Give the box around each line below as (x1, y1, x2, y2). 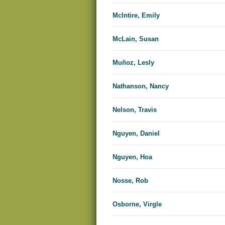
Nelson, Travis (113, 106, 157, 114)
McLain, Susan (113, 35, 159, 43)
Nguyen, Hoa (113, 153, 152, 161)
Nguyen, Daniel (113, 130, 160, 138)
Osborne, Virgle (113, 200, 162, 208)
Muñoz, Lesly (113, 59, 154, 67)
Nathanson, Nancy (113, 82, 169, 90)
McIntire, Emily (113, 12, 160, 20)
